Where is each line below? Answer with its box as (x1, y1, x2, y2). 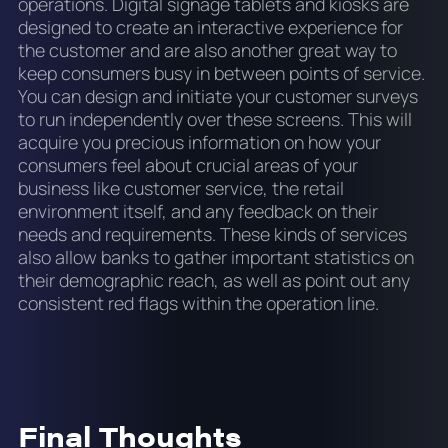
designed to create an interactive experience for (17, 15, 403, 40)
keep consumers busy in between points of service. (17, 61, 425, 86)
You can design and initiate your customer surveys (17, 84, 418, 109)
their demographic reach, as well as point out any (17, 268, 410, 293)
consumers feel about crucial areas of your (17, 153, 358, 178)
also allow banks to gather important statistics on (17, 245, 414, 270)
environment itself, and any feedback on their (17, 199, 378, 224)
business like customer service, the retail (17, 176, 344, 201)
